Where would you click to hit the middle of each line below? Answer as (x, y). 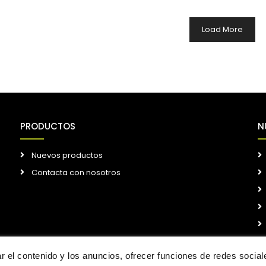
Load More (222, 30)
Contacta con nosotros (76, 173)
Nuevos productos (67, 156)
